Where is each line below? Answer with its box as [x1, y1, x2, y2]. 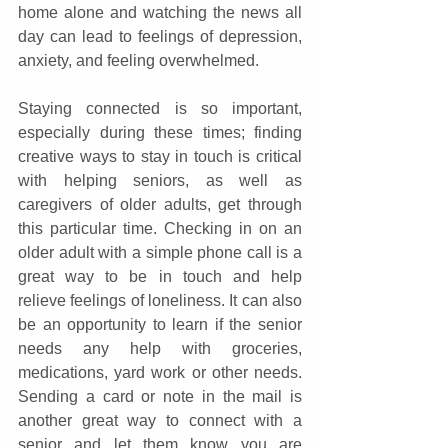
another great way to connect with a [18, 411, 302, 429]
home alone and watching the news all [18, 3, 302, 21]
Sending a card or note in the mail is [18, 387, 302, 405]
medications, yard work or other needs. [18, 363, 302, 381]
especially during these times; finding [18, 123, 302, 141]
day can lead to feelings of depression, [18, 27, 302, 45]
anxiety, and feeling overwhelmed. [18, 51, 259, 69]
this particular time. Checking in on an [18, 219, 302, 237]
